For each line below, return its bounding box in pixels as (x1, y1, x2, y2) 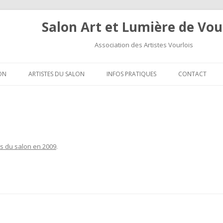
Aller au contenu (111, 61, 164, 71)
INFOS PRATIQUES (107, 70, 156, 78)
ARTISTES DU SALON (28, 70, 85, 78)
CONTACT (178, 70, 207, 78)
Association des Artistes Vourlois (95, 40, 193, 49)
